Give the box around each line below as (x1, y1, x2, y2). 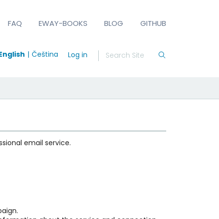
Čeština (31, 49, 58, 59)
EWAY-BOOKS (39, 18, 88, 28)
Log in (67, 49, 88, 60)
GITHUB (140, 18, 166, 28)
